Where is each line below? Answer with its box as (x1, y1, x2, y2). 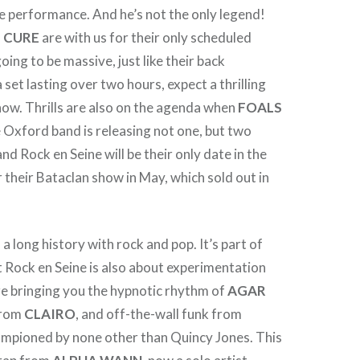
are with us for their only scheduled (39, 28, 252, 46)
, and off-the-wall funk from (76, 305, 243, 322)
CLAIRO (24, 305, 76, 322)
